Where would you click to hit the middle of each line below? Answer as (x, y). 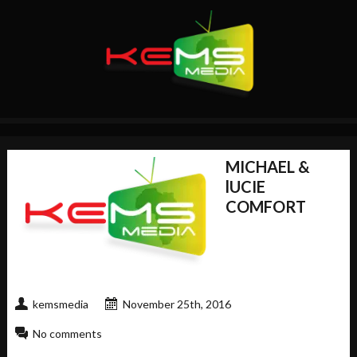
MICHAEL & (267, 166)
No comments (67, 333)
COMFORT (265, 206)
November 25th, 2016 (177, 304)
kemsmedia (60, 304)
